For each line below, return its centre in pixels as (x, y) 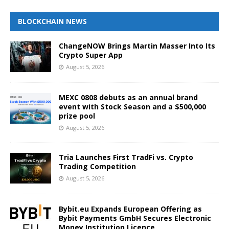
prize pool (77, 116)
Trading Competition (97, 167)
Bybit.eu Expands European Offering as (130, 209)
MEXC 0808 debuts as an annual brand (128, 98)
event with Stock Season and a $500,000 (132, 107)
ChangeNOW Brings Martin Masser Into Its (137, 46)
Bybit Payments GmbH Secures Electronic (135, 218)
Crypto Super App (91, 55)
